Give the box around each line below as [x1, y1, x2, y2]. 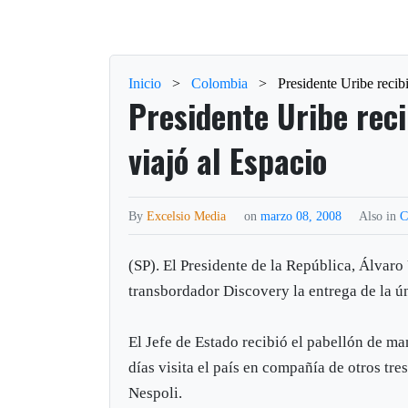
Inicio [128, 75, 162, 91]
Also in [359, 208, 401, 223]
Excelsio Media [147, 208, 227, 223]
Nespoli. [128, 383, 183, 402]
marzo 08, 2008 [260, 208, 346, 223]
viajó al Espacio [128, 136, 328, 184]
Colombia [191, 75, 249, 91]
